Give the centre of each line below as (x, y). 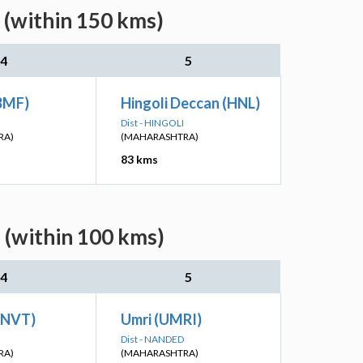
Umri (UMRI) (161, 319)
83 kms (139, 159)
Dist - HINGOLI (152, 123)
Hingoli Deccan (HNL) (190, 103)
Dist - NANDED (152, 339)
